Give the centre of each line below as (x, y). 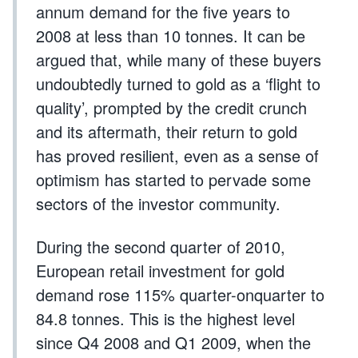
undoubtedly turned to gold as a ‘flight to (178, 84)
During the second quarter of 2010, (161, 247)
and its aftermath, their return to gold (167, 131)
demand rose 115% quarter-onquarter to (180, 294)
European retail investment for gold (160, 270)
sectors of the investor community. (158, 203)
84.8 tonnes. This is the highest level (165, 318)
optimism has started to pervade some (173, 179)
